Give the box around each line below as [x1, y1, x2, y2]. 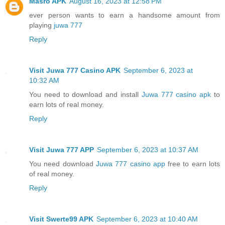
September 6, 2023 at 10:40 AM [96, 214, 198, 223]
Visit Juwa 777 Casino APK [29, 66, 121, 74]
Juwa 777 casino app [95, 159, 165, 168]
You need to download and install [29, 90, 142, 98]
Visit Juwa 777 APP [29, 145, 94, 154]
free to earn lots [165, 159, 220, 168]
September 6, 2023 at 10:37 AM [97, 145, 198, 154]
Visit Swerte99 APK [29, 214, 93, 223]
